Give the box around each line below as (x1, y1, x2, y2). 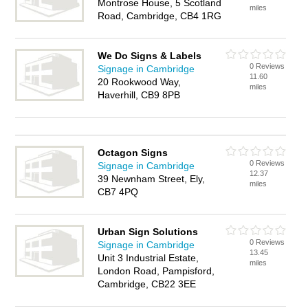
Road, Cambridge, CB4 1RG (98, 10, 222, 21)
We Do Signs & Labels (98, 50, 202, 61)
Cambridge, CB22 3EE (98, 278, 197, 289)
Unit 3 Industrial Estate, (98, 252, 199, 263)
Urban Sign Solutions (98, 226, 199, 237)
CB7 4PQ (98, 186, 139, 197)
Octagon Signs (98, 147, 168, 158)
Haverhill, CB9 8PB (98, 89, 181, 100)
